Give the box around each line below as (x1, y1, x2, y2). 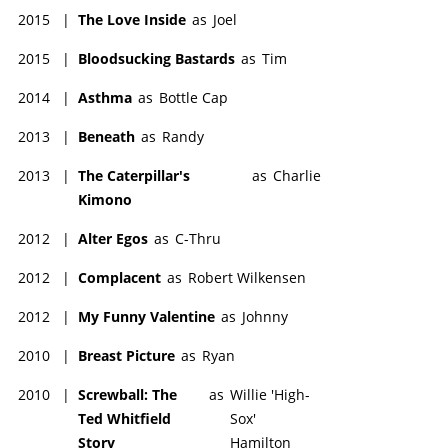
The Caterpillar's (78, 165, 190, 185)
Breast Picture (78, 345, 175, 365)
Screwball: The (78, 384, 177, 404)
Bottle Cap (159, 87, 228, 107)
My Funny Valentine (78, 306, 215, 326)
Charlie (273, 165, 321, 185)
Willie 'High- (230, 384, 311, 404)
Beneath (78, 126, 135, 146)
